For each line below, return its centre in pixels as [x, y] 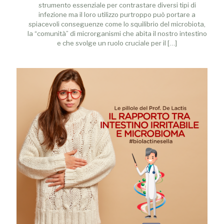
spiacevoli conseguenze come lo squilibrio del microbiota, [117, 24]
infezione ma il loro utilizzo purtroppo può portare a [117, 14]
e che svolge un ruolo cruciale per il [111, 43]
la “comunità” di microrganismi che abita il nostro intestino [117, 33]
